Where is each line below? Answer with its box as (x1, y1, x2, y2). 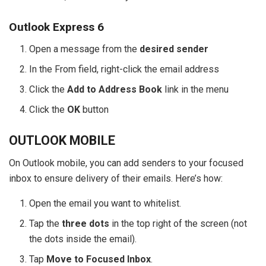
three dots (62, 218, 110, 230)
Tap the (29, 218, 62, 230)
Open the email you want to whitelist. (29, 198, 182, 210)
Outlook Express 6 (9, 20, 104, 34)
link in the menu (162, 83, 229, 95)
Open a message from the (29, 43, 140, 55)
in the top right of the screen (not (109, 218, 248, 230)
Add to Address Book (65, 83, 163, 95)
